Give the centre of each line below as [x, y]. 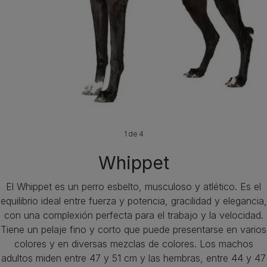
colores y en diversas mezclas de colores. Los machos [133, 244]
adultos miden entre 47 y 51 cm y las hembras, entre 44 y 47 [133, 258]
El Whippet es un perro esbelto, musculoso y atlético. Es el [133, 187]
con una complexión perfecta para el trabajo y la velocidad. [133, 215]
